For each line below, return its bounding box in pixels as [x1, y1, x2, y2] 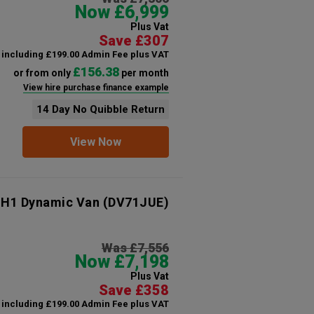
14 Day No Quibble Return [36, 103, 165, 116]
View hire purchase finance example [22, 83, 169, 93]
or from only [13, 67, 73, 78]
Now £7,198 [74, 252, 169, 272]
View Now [69, 135, 121, 149]
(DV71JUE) [100, 195, 169, 210]
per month [118, 67, 169, 78]
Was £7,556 [101, 240, 169, 255]
